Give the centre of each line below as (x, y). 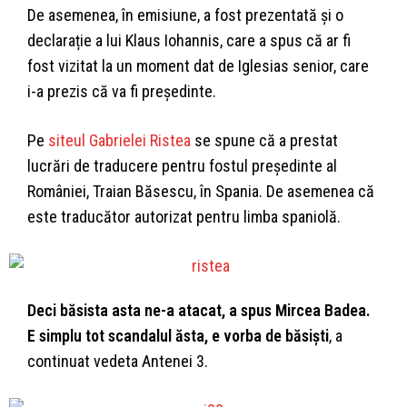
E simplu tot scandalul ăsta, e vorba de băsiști (178, 336)
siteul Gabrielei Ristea (121, 141)
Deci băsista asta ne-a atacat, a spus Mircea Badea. (199, 311)
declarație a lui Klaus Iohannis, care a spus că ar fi (189, 41)
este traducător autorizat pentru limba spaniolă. (184, 217)
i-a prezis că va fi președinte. (122, 92)
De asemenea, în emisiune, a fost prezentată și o (185, 15)
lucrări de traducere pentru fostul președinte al (182, 166)
